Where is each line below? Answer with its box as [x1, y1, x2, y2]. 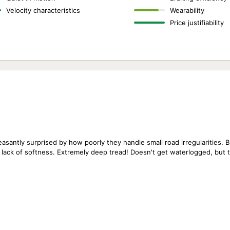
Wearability [169, 6, 204, 14]
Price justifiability [169, 18, 224, 27]
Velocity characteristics [6, 6, 81, 14]
